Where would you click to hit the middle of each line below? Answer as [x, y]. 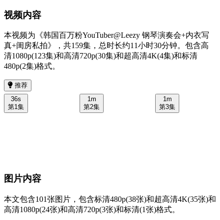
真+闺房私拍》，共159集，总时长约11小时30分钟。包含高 [106, 46]
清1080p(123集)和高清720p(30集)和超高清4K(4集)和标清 [101, 56]
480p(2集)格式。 [32, 66]
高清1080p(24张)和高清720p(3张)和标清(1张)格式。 [92, 209]
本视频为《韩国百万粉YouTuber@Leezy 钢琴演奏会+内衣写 [107, 35]
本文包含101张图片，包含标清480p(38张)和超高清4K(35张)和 [110, 199]
